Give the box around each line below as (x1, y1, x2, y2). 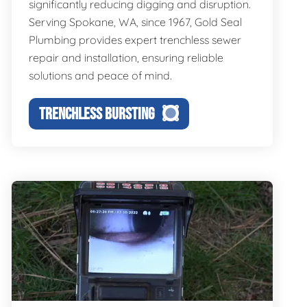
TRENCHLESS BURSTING (38, 104, 154, 124)
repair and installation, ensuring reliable (28, 51, 223, 64)
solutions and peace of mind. (28, 69, 172, 82)
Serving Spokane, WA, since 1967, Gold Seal (28, 15, 242, 29)
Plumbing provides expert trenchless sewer (28, 33, 241, 47)
